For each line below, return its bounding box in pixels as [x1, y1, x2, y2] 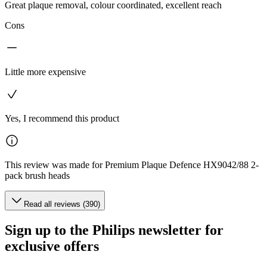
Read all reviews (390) [24, 200, 100, 209]
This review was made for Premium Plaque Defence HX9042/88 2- [5, 160, 259, 170]
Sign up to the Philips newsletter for [5, 222, 223, 238]
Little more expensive [5, 67, 86, 77]
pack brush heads [5, 170, 70, 181]
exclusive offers [5, 238, 99, 254]
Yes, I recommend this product [5, 113, 119, 124]
